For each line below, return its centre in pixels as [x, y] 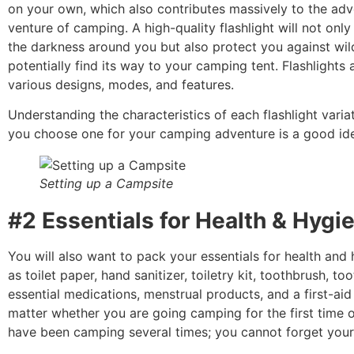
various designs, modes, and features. [121, 84]
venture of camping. [70, 27]
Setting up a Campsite [106, 184]
